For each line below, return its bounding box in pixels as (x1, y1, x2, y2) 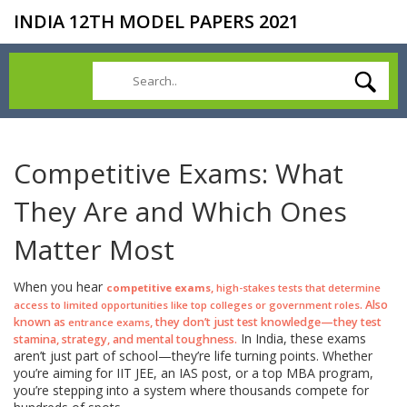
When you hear (14, 278, 106, 295)
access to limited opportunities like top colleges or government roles (14, 298, 360, 312)
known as (14, 314, 68, 330)
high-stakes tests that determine (216, 281, 381, 294)
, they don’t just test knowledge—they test (150, 314, 382, 330)
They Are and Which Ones (14, 193, 347, 230)
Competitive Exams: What (14, 154, 343, 192)
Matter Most (14, 231, 174, 268)
